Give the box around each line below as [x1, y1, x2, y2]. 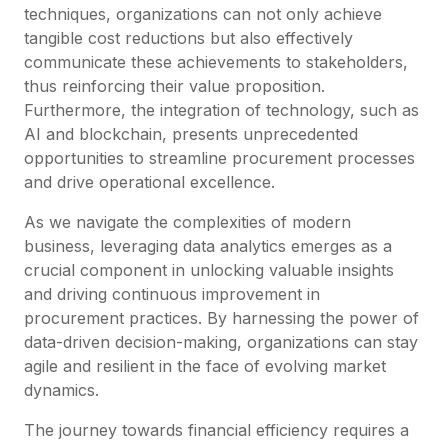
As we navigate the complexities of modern [24, 211, 351, 232]
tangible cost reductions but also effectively [24, 27, 353, 48]
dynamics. [24, 379, 99, 400]
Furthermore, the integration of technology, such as [24, 99, 419, 120]
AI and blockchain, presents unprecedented [24, 123, 358, 144]
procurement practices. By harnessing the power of [24, 307, 419, 328]
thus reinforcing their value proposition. [24, 75, 325, 96]
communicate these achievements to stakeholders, [24, 51, 408, 72]
